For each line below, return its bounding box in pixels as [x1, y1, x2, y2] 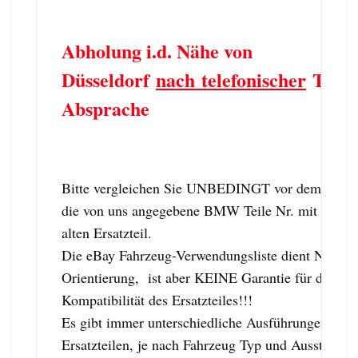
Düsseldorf [62, 65, 156, 93]
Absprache [62, 93, 149, 122]
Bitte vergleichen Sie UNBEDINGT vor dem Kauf [62, 177, 354, 197]
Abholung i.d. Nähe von [62, 36, 253, 65]
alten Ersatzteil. [62, 222, 152, 242]
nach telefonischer [156, 65, 306, 93]
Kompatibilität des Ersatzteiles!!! [62, 289, 253, 309]
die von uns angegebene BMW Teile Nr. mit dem [62, 200, 346, 220]
